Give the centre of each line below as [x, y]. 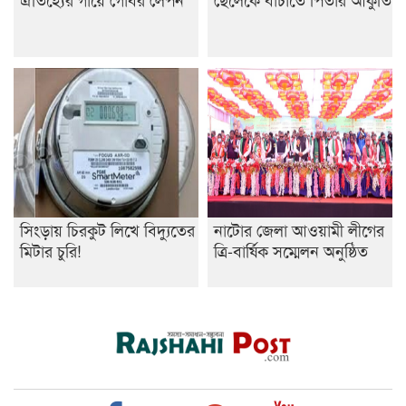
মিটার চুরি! [51, 251]
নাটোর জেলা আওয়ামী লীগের [299, 230]
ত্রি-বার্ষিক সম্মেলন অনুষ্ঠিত [291, 251]
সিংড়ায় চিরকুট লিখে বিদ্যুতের [107, 230]
